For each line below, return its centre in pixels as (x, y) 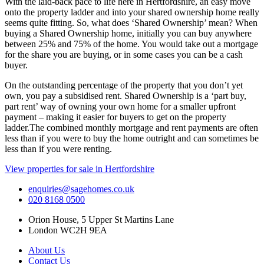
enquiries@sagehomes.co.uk (81, 189)
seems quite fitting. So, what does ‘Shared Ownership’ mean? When (131, 23)
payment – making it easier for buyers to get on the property (115, 117)
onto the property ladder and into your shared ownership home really (132, 12)
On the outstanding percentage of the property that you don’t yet (124, 85)
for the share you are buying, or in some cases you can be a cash (124, 55)
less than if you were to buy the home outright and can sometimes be (132, 138)
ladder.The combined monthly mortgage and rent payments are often (131, 128)
